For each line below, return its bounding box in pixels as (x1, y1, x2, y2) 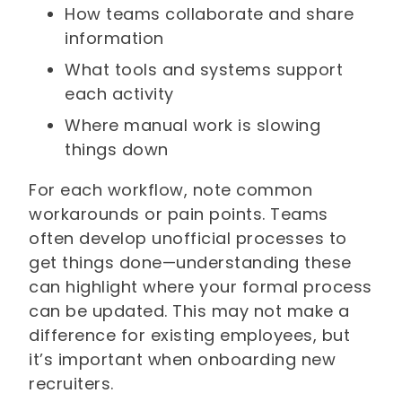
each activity (65, 83, 174, 106)
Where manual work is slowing (65, 114, 321, 137)
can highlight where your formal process (29, 275, 372, 299)
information (65, 27, 164, 50)
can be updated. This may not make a (29, 300, 350, 323)
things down (65, 138, 169, 162)
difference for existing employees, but (29, 324, 351, 347)
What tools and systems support (65, 58, 344, 82)
